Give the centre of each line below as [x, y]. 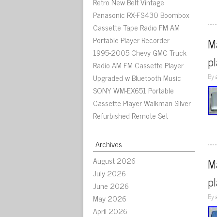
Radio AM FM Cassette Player [138, 65]
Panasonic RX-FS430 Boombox [141, 15]
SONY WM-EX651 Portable [133, 90]
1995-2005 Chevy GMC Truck [140, 52]
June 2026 [111, 186]
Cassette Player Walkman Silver [142, 103]
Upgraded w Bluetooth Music [137, 77]
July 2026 [109, 173]
